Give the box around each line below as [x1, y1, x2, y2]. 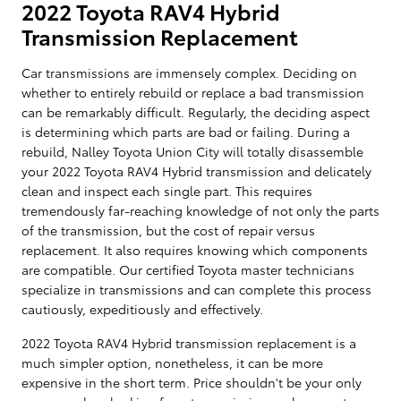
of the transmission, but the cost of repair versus [21, 220, 315, 239]
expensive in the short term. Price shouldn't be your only [21, 372, 362, 391]
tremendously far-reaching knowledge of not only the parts [21, 200, 380, 219]
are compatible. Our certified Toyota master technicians [21, 260, 354, 278]
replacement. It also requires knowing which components [21, 240, 368, 259]
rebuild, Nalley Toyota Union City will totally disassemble [21, 141, 363, 160]
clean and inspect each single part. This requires [21, 181, 312, 200]
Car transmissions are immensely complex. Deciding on [21, 63, 357, 81]
